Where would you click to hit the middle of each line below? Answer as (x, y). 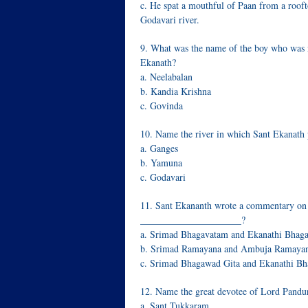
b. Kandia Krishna (176, 91)
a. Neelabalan (166, 77)
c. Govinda (162, 106)
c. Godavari (163, 177)
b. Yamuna (161, 163)
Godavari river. (170, 20)
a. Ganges (159, 148)
